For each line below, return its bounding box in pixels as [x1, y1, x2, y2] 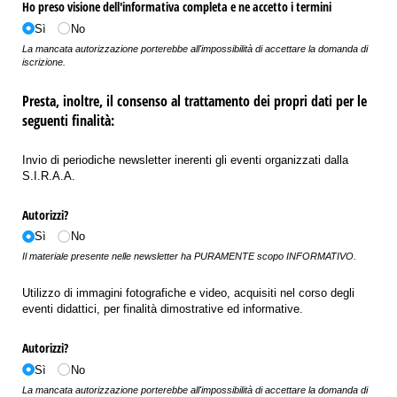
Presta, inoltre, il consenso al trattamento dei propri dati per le [22, 90, 367, 111]
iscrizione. [22, 56, 66, 67]
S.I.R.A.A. [22, 168, 75, 183]
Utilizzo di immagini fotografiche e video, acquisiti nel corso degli [22, 286, 354, 300]
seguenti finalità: [22, 110, 114, 130]
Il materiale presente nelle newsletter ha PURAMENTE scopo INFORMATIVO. [22, 251, 356, 262]
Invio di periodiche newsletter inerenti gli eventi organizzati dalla [22, 152, 348, 167]
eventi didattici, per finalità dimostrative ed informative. [22, 302, 303, 316]
